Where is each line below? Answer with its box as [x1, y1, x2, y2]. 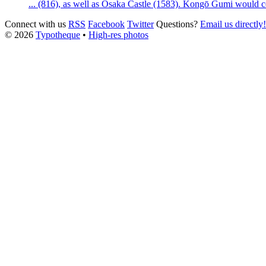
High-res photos [88, 29, 148, 40]
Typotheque [36, 29, 80, 40]
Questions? [156, 18, 200, 29]
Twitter [127, 18, 154, 29]
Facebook [88, 18, 125, 29]
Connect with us [5, 18, 66, 29]
